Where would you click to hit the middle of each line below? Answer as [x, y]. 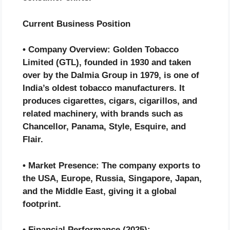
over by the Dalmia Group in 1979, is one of [111, 75]
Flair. [33, 140]
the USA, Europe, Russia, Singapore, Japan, [112, 178]
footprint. [42, 204]
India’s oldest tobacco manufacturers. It [104, 88]
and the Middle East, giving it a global [100, 191]
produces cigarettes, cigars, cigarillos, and [110, 101]
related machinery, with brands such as [103, 114]
